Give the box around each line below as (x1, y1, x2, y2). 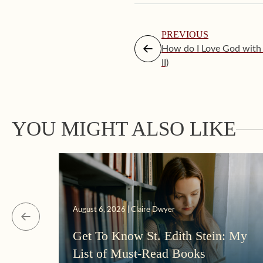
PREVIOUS (161, 29, 208, 39)
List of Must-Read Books (73, 246, 205, 261)
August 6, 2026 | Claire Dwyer (73, 206, 175, 214)
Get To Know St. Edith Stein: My (73, 228, 247, 244)
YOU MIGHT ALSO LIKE (12, 117, 236, 140)
